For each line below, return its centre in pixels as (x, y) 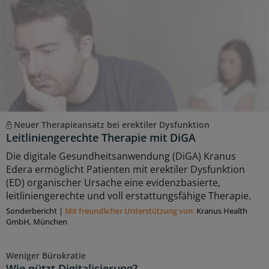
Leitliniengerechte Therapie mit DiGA (101, 138)
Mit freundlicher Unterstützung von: (131, 211)
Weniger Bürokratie (46, 256)
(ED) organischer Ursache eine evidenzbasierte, (113, 183)
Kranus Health (222, 211)
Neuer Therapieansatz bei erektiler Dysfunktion (111, 125)
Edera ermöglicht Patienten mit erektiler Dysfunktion (125, 170)
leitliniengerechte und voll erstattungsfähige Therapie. (128, 196)
